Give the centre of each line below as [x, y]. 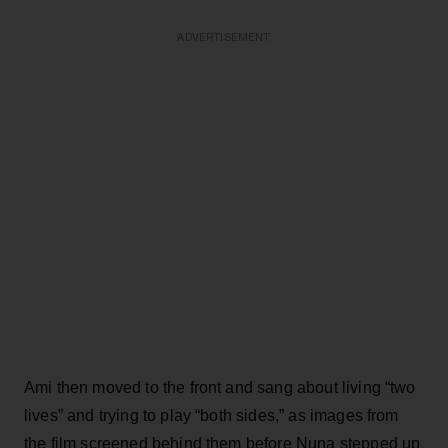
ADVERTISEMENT [224, 37]
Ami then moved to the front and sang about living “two [220, 387]
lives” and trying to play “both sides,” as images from [211, 415]
